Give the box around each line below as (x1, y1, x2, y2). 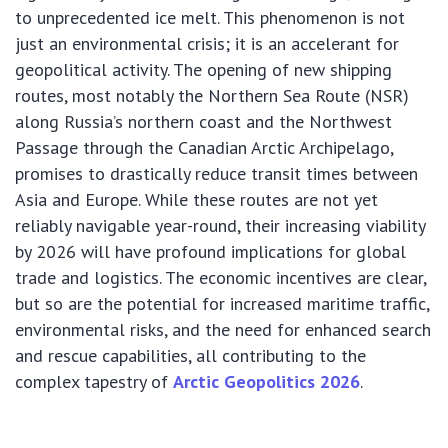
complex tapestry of (15, 370, 173, 394)
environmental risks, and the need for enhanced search (15, 318, 431, 342)
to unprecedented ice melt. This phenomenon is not (15, 6, 405, 30)
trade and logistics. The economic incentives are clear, (15, 266, 426, 290)
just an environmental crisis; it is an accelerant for (15, 32, 399, 56)
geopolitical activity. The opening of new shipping (15, 58, 392, 82)
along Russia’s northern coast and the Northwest (15, 110, 392, 134)
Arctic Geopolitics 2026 (173, 370, 360, 394)
